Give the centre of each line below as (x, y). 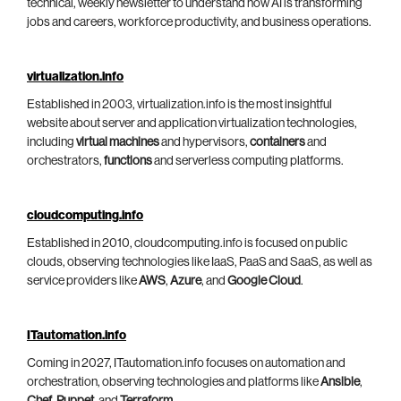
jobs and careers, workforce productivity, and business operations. (199, 23)
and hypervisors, (205, 143)
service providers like (83, 282)
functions (128, 162)
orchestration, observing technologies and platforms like (174, 383)
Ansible (340, 383)
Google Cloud (264, 282)
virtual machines (118, 143)
